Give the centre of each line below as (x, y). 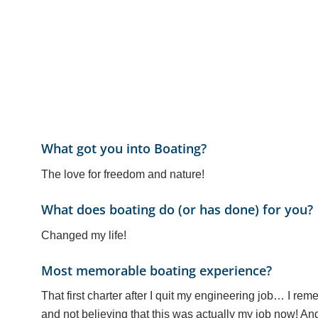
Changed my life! (84, 235)
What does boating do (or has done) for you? (177, 209)
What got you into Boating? (124, 149)
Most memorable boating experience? (157, 270)
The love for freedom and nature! (123, 174)
